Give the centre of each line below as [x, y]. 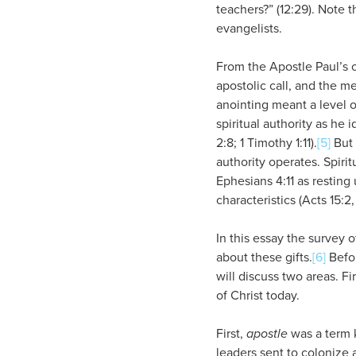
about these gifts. [264, 257]
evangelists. [249, 28]
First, [231, 333]
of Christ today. [258, 295]
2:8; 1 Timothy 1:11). [267, 142]
